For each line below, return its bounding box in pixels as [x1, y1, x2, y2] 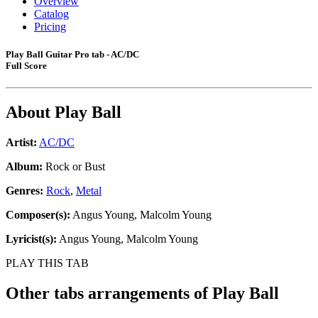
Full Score [6, 60, 47, 72]
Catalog [34, 8, 69, 20]
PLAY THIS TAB [6, 257, 89, 270]
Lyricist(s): [6, 233, 57, 246]
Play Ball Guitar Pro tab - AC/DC [6, 49, 139, 60]
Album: [6, 160, 43, 173]
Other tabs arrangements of [6, 284, 212, 303]
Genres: [6, 185, 46, 197]
